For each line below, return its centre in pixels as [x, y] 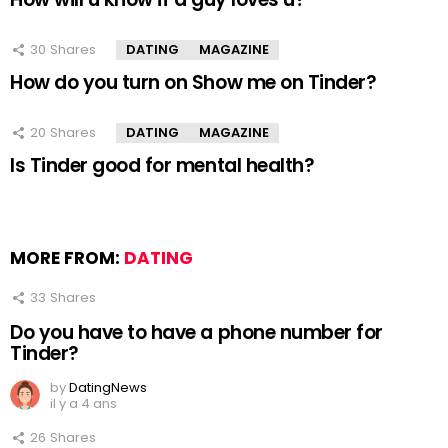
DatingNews [108, 388]
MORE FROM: [67, 257]
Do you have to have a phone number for [196, 333]
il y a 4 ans [83, 404]
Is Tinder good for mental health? [162, 165]
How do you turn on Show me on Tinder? [193, 82]
